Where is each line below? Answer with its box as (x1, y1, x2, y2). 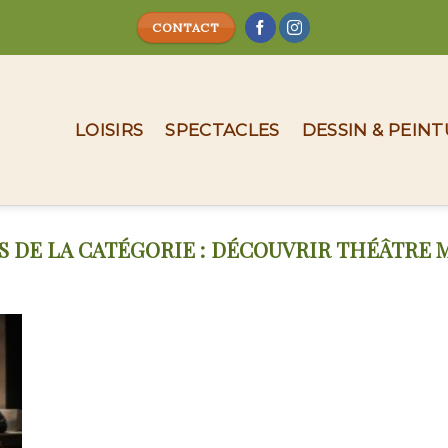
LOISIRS (75, 120, 144, 140)
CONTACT (152, 20, 220, 35)
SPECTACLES (165, 120, 280, 140)
